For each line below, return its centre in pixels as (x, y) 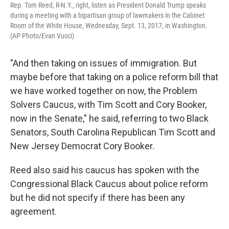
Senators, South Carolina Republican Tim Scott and (113, 132)
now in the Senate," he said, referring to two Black (109, 119)
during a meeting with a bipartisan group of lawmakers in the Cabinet (107, 16)
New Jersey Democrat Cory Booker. (82, 146)
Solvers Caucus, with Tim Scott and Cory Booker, (108, 105)
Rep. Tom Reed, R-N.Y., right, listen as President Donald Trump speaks (108, 5)
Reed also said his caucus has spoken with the (105, 170)
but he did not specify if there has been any (98, 198)
